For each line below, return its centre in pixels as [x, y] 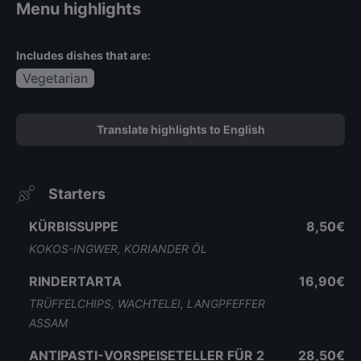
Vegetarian [55, 78]
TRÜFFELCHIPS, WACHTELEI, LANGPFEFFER [147, 303]
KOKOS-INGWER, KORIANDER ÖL [118, 249]
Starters [77, 194]
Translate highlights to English [180, 129]
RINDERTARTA [75, 281]
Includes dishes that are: [83, 55]
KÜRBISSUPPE [74, 226]
